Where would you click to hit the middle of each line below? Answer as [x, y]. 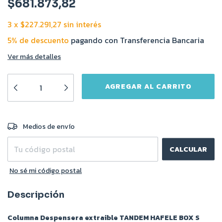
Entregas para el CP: [39, 124]
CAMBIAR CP [193, 123]
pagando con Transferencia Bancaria [137, 40]
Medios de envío [49, 127]
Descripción [36, 195]
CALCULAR [188, 149]
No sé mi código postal [46, 171]
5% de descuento [38, 40]
